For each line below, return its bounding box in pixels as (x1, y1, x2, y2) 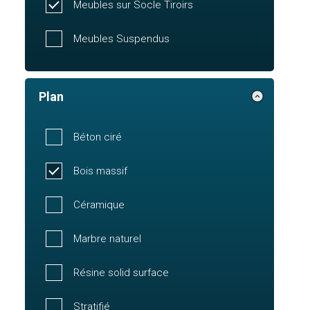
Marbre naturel (73, 232, 141, 245)
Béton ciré (73, 130, 122, 143)
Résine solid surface (73, 266, 169, 279)
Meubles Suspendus (73, 32, 170, 45)
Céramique (73, 198, 125, 211)
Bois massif (73, 164, 127, 177)
